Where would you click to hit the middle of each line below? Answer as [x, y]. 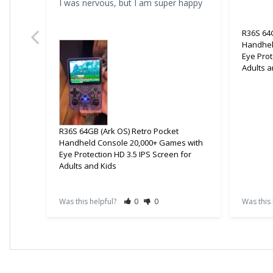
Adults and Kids [88, 166]
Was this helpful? [89, 202]
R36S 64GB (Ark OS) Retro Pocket [119, 131]
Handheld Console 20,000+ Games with [131, 143]
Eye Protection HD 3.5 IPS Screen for [125, 154]
